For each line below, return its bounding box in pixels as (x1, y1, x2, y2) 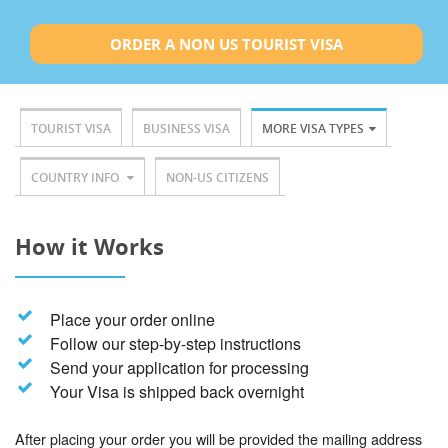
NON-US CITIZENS (166, 169, 269, 187)
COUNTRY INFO (31, 169, 122, 187)
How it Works (15, 231, 164, 262)
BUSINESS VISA (143, 120, 230, 138)
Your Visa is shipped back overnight (49, 380, 304, 404)
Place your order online (49, 308, 215, 332)
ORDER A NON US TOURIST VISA (110, 34, 343, 55)
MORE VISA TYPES (262, 120, 364, 138)
